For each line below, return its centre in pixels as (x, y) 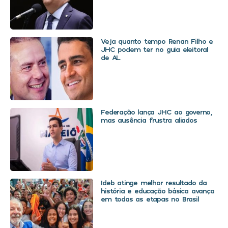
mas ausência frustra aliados (149, 120)
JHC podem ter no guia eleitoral (154, 49)
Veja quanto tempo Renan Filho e (157, 41)
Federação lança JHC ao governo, (156, 112)
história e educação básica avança (158, 191)
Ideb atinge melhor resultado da (154, 183)
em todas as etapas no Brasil (150, 199)
